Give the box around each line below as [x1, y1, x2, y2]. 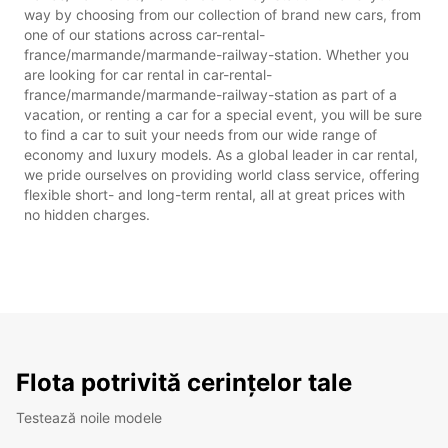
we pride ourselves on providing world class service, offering [24, 165, 420, 183]
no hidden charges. [24, 205, 150, 223]
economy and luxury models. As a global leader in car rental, [24, 145, 418, 163]
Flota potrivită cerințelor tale [16, 367, 352, 397]
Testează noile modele [16, 408, 162, 426]
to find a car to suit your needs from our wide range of [24, 125, 377, 143]
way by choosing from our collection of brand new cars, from [24, 5, 421, 23]
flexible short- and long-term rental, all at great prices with [24, 185, 405, 203]
